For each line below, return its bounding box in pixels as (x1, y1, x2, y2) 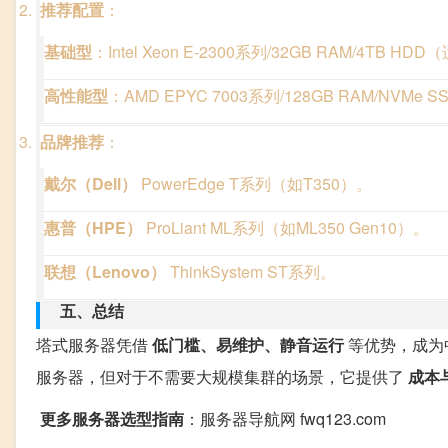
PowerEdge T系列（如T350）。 (137, 172, 372, 196)
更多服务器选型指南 (36, 407, 184, 431)
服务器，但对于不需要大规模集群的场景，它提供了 (36, 365, 408, 389)
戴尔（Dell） (44, 172, 137, 196)
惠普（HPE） (44, 216, 142, 240)
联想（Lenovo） (44, 260, 166, 284)
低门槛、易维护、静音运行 (152, 333, 344, 357)
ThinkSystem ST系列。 (166, 260, 336, 284)
